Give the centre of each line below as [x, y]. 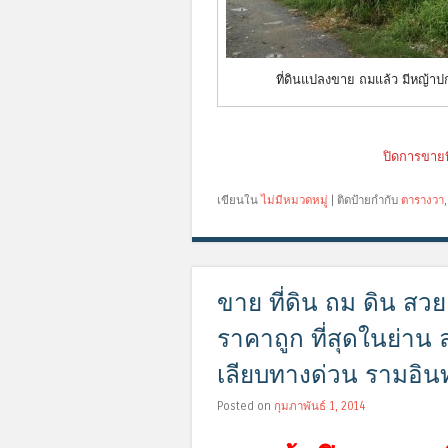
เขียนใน [239, 200]
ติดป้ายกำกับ [369, 200]
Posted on [245, 406]
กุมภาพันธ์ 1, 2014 [319, 406]
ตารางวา [422, 200]
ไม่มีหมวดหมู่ [294, 200]
